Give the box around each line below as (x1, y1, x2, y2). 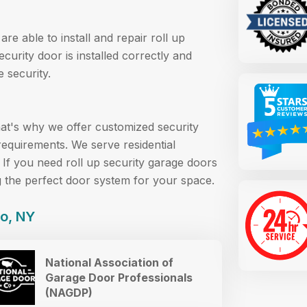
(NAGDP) (45, 285, 93, 299)
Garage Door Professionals (45, 270, 193, 284)
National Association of (45, 255, 173, 269)
